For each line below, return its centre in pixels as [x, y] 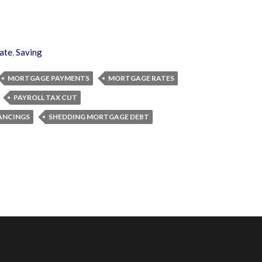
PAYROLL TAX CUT [45, 97]
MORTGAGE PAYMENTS [49, 78]
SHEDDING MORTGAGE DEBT [99, 116]
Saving [29, 52]
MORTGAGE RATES [141, 78]
